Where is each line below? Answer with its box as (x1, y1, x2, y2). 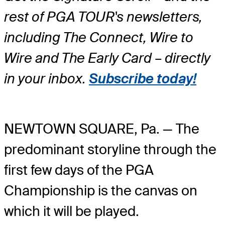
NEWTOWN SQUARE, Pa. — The (4, 120, 199, 138)
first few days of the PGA (4, 161, 154, 179)
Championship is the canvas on (4, 182, 197, 200)
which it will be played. (4, 202, 139, 220)
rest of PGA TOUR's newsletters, (4, 8, 202, 26)
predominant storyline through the (4, 141, 216, 159)
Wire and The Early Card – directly (4, 49, 210, 67)
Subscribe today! (89, 70, 196, 88)
